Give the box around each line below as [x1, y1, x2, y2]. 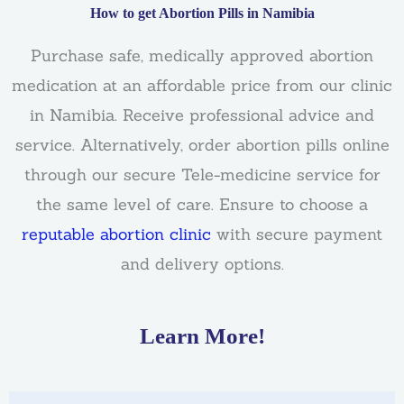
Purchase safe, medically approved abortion [31, 44, 373, 66]
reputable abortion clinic [22, 223, 211, 244]
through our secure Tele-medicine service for [23, 163, 381, 185]
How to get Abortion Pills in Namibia [89, 4, 315, 22]
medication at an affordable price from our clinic [12, 74, 392, 96]
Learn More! [139, 324, 265, 349]
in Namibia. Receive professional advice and [30, 104, 374, 125]
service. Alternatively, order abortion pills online [14, 133, 390, 155]
